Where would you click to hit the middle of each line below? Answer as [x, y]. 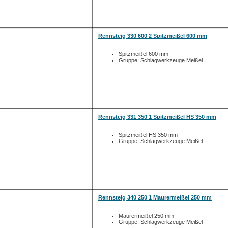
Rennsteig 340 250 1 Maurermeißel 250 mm [155, 197]
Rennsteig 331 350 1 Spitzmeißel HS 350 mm [157, 117]
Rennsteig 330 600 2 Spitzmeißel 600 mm [153, 36]
